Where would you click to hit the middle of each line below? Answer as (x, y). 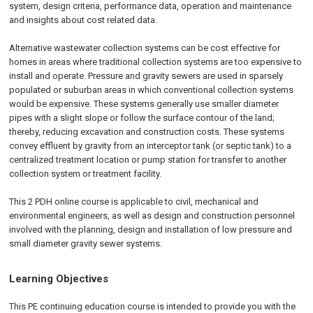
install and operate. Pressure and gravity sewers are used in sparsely (146, 76)
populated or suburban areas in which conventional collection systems (152, 90)
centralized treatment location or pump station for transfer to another (148, 160)
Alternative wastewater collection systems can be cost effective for (145, 48)
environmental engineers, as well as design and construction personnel (152, 216)
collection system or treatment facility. (86, 174)
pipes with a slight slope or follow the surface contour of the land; (142, 118)
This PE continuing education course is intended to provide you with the (153, 306)
